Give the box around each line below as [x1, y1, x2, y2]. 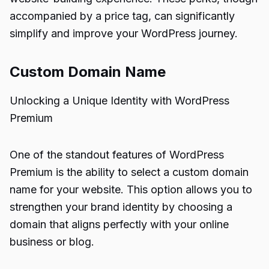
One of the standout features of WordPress [10, 148, 224, 161]
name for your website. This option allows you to [10, 183, 252, 196]
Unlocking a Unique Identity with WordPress [10, 94, 229, 107]
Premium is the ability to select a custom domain [10, 166, 249, 178]
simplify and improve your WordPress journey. [10, 27, 238, 40]
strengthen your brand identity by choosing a [10, 201, 232, 213]
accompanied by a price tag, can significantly [10, 10, 235, 22]
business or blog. [10, 235, 94, 248]
